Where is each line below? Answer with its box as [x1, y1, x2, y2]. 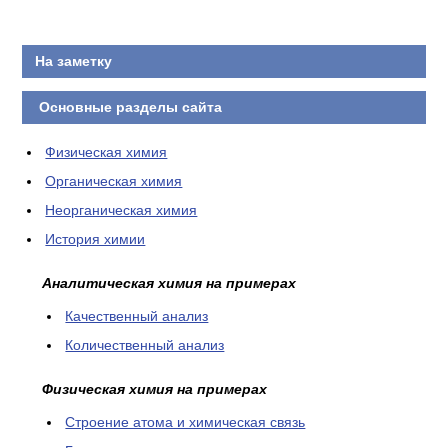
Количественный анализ [65, 337, 225, 353]
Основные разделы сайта [34, 99, 222, 115]
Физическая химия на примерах [42, 381, 268, 397]
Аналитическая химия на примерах [42, 275, 297, 291]
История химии [45, 231, 146, 247]
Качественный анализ [65, 308, 209, 324]
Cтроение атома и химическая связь [65, 414, 306, 430]
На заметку [34, 53, 112, 69]
